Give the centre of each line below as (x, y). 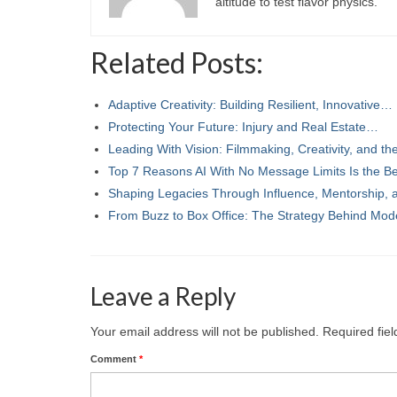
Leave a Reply (163, 296)
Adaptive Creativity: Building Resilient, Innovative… (250, 104)
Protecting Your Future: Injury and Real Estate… (243, 126)
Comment (115, 358)
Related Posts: (177, 62)
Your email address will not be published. (205, 331)
